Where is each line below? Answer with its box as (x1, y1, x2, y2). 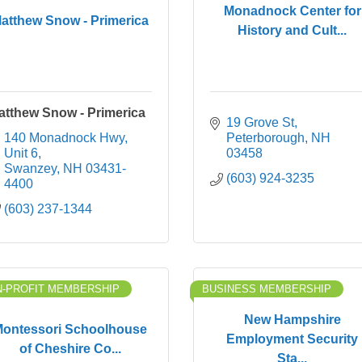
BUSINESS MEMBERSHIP (202, 283, 331, 295)
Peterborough (226, 131, 305, 145)
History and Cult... (238, 23, 347, 37)
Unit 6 (4, 146, 38, 160)
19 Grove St (226, 116, 294, 129)
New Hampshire (243, 312, 341, 326)
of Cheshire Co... (19, 341, 121, 356)
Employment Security (226, 331, 358, 346)
